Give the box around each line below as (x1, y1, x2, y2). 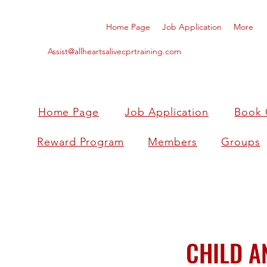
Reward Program (37, 135, 124, 148)
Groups (221, 135, 260, 148)
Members (148, 135, 197, 148)
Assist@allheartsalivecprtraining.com (48, 45, 181, 57)
